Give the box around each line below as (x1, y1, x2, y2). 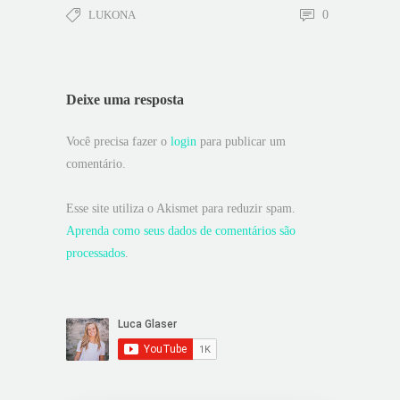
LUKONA (88, 8, 136, 22)
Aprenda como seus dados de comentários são (66, 224, 296, 238)
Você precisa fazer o (66, 135, 171, 149)
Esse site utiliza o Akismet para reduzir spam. (66, 202, 296, 216)
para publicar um (196, 135, 286, 149)
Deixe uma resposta (66, 92, 184, 108)
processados (66, 246, 125, 261)
